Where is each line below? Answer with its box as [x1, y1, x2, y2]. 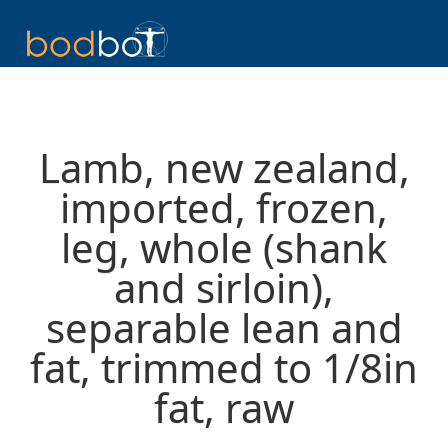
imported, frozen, [60, 180, 388, 235]
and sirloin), [114, 260, 334, 315]
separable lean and [45, 300, 403, 355]
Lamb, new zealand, [38, 140, 410, 195]
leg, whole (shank [61, 220, 387, 275]
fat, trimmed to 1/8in [30, 340, 418, 395]
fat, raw [154, 380, 294, 435]
